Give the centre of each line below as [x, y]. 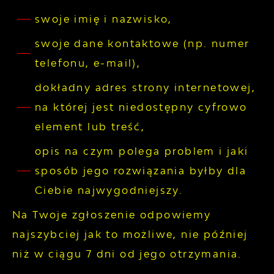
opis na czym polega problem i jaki [142, 151]
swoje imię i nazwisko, [104, 19]
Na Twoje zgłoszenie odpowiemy [112, 215]
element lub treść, [90, 127]
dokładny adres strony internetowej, [145, 88]
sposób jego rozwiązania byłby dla [141, 171]
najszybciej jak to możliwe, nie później [130, 235]
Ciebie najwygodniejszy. [109, 191]
